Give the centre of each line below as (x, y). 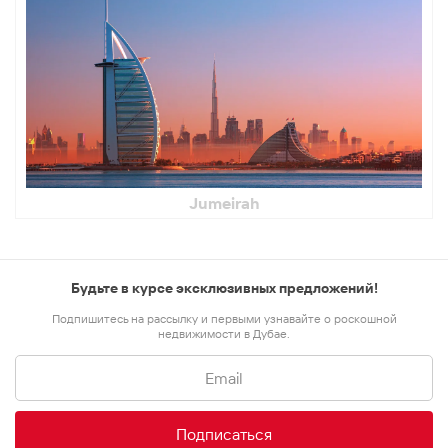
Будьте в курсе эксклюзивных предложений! (224, 288)
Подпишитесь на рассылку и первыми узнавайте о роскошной (224, 319)
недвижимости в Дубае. (224, 334)
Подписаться (224, 434)
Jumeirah (224, 203)
